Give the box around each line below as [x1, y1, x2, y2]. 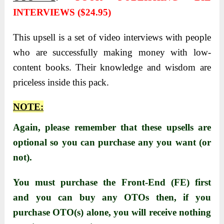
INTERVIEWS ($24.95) [13, 7, 111, 18]
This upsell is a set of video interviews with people [13, 32, 211, 43]
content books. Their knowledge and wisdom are [13, 62, 211, 73]
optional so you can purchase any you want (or [13, 137, 211, 148]
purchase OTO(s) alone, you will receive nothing [13, 207, 211, 218]
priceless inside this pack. [13, 77, 109, 88]
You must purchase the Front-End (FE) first [13, 177, 211, 188]
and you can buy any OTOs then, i [13, 192, 186, 203]
